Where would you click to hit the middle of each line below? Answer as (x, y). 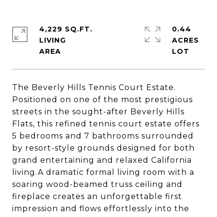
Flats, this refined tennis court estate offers (106, 124)
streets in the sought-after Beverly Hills (98, 112)
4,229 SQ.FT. (66, 29)
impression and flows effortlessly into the (101, 209)
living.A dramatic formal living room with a (103, 172)
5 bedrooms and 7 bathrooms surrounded (103, 136)
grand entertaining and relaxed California (102, 160)
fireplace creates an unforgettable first (97, 196)
